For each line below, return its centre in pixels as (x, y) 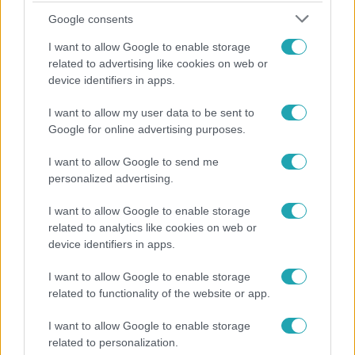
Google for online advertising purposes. (147, 129)
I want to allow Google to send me (134, 162)
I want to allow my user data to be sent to (151, 113)
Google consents (91, 19)
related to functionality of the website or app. (159, 293)
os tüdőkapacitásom (79, 225)
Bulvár (32, 177)
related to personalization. (113, 342)
